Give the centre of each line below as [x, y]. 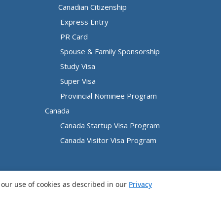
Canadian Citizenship [92, 7]
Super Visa [77, 81]
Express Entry [83, 21]
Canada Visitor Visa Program [107, 140]
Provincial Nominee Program [107, 95]
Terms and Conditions [92, 212]
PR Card [73, 36]
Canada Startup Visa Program [109, 125]
